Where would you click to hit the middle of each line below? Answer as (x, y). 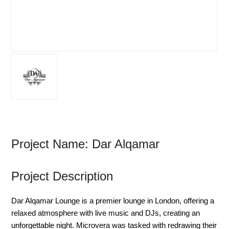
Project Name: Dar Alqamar (87, 144)
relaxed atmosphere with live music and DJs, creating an (106, 213)
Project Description (62, 176)
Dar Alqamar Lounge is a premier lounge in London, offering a (113, 200)
